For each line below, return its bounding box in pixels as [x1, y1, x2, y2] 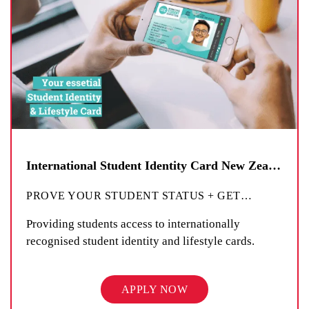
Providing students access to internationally [26, 217, 240, 230]
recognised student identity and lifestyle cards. [26, 234, 255, 248]
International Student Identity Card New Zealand [268, 158, 281, 172]
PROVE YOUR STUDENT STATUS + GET [26, 189, 241, 201]
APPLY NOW [121, 283, 188, 295]
